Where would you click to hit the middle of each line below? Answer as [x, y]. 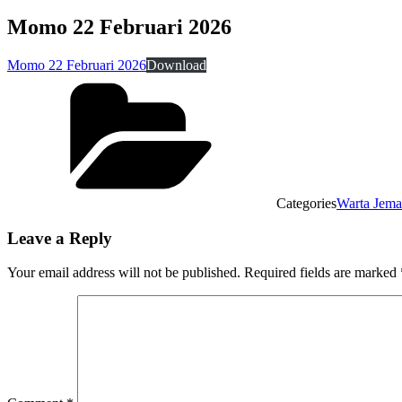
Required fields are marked [322, 273]
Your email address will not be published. [124, 273]
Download [176, 65]
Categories [306, 203]
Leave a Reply [60, 238]
